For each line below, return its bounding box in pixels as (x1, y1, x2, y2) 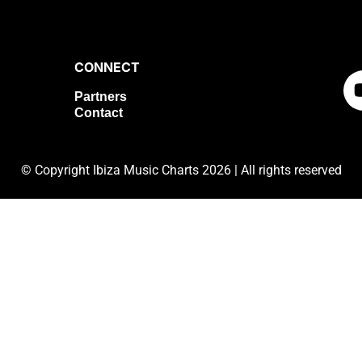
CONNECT (74, 58, 140, 75)
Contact (74, 105, 123, 120)
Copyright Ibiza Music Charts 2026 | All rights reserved (34, 162, 342, 178)
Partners (74, 89, 127, 103)
